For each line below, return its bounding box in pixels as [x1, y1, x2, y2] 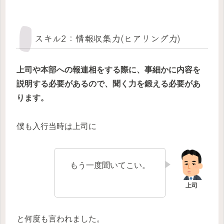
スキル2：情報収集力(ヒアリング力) [34, 31, 180, 45]
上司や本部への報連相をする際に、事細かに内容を [16, 65, 200, 74]
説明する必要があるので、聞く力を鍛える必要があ [16, 79, 200, 88]
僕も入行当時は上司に [16, 122, 96, 131]
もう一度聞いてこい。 [70, 161, 150, 170]
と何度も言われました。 [16, 214, 104, 223]
